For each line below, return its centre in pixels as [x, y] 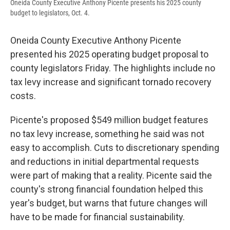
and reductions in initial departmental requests [105, 162]
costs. [23, 96]
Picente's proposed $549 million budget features [109, 120]
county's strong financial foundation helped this [107, 189]
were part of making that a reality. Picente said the [111, 176]
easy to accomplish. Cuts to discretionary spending [115, 148]
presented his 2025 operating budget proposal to [109, 54]
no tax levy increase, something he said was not [107, 134]
